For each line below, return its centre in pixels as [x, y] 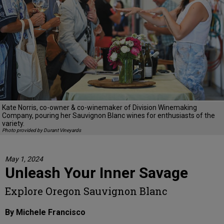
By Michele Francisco [45, 212]
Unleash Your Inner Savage [96, 173]
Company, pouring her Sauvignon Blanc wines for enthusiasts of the [108, 116]
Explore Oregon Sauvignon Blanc [86, 191]
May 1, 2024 [24, 159]
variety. [13, 124]
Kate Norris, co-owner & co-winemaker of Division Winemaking [99, 108]
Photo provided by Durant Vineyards [41, 130]
